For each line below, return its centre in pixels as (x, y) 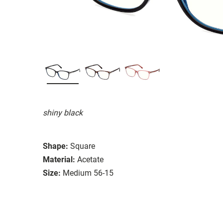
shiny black (63, 112)
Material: (59, 159)
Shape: (56, 146)
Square (83, 146)
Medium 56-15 (88, 173)
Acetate (90, 159)
